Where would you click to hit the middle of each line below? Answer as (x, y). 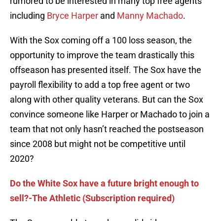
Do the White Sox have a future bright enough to (104, 184)
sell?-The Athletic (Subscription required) (92, 198)
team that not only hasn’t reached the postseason (107, 129)
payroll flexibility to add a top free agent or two (100, 85)
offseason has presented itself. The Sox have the (106, 70)
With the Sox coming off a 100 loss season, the (101, 40)
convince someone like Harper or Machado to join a (110, 114)
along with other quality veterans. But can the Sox (107, 100)
